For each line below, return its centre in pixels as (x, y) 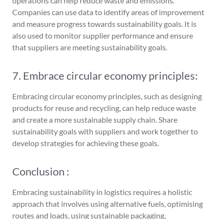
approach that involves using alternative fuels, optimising (108, 204)
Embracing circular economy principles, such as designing (107, 96)
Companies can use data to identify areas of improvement (108, 12)
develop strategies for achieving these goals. (86, 143)
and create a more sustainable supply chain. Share (95, 120)
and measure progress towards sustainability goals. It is (104, 24)
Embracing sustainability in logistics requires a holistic (102, 192)
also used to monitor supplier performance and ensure (103, 35)
